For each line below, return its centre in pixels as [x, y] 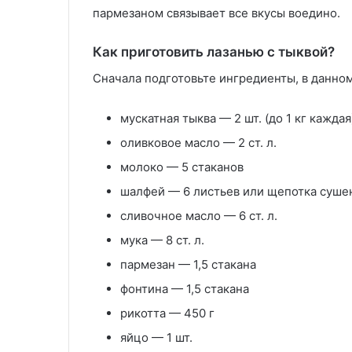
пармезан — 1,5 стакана [188, 264]
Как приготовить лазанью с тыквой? [214, 52]
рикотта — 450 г [167, 313]
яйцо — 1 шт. [156, 337]
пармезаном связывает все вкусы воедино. [218, 13]
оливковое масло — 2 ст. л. [198, 142]
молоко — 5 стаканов [182, 167]
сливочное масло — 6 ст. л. [199, 215]
